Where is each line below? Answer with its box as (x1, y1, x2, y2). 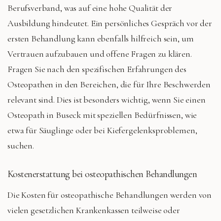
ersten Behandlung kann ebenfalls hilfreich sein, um (7, 33, 194, 44)
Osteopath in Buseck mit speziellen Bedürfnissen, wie (7, 109, 197, 120)
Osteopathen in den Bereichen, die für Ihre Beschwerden (7, 78, 211, 90)
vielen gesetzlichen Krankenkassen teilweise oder (7, 204, 180, 216)
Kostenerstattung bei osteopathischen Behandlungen (7, 167, 197, 180)
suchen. (7, 140, 34, 151)
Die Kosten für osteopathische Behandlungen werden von (7, 189, 212, 200)
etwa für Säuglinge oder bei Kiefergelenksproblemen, (7, 124, 197, 136)
